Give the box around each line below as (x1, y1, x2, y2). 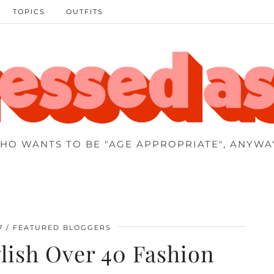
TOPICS (13, 7, 45, 16)
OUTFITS (66, 7, 103, 16)
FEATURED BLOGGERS (13, 223, 111, 232)
